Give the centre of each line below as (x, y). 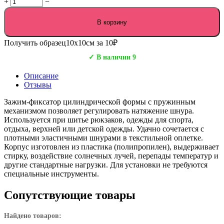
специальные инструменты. (51, 174)
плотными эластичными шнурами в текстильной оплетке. (103, 138)
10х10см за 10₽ (92, 43)
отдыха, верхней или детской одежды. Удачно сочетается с (104, 129)
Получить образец (35, 43)
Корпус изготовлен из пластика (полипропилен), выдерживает (111, 147)
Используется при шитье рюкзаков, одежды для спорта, (99, 120)
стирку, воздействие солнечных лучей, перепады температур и (111, 156)
